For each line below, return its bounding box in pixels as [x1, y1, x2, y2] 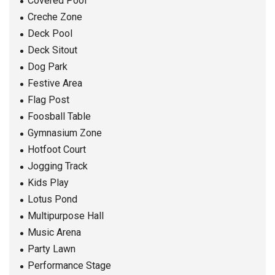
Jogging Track [28, 160, 88, 172]
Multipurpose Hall [28, 210, 104, 222]
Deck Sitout [28, 44, 77, 56]
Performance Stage [28, 260, 111, 272]
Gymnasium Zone [28, 127, 102, 139]
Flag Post [28, 94, 69, 106]
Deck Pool [28, 28, 72, 40]
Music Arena [28, 227, 81, 239]
